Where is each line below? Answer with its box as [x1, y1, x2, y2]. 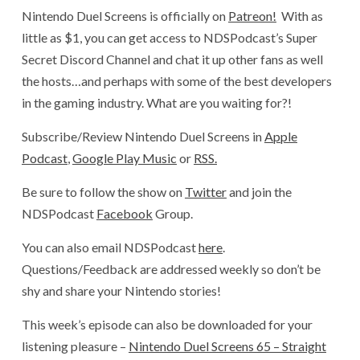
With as [276, 7, 323, 23]
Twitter [185, 183, 227, 199]
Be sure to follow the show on [22, 183, 185, 199]
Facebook [96, 205, 153, 221]
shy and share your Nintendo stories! [22, 282, 221, 298]
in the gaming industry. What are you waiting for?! [22, 94, 292, 110]
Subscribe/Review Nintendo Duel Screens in [22, 128, 264, 144]
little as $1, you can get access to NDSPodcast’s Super [22, 29, 317, 45]
